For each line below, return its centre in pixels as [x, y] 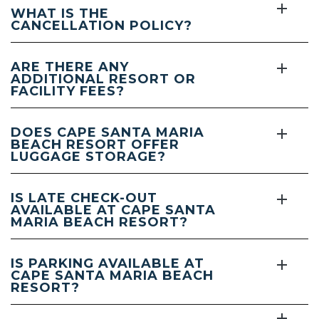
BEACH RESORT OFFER [95, 144]
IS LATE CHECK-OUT [84, 198]
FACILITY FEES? [68, 91]
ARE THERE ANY [70, 67]
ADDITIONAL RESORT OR [103, 79]
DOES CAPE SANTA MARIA [108, 132]
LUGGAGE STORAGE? [88, 156]
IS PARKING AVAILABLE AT [108, 263]
